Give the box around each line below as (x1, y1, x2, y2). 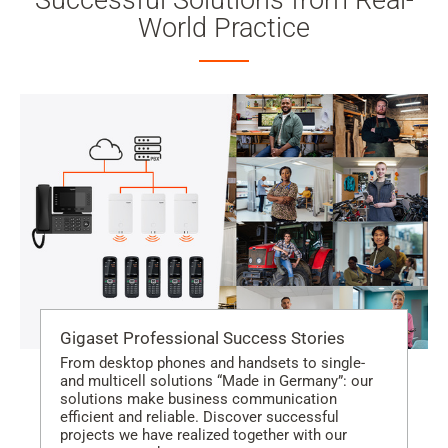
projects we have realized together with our (60, 426, 347, 445)
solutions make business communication (60, 390, 337, 409)
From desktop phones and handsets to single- (60, 354, 365, 373)
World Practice (138, 12, 310, 44)
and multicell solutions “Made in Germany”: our (60, 372, 373, 391)
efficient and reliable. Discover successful (60, 408, 339, 427)
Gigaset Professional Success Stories (60, 328, 345, 349)
